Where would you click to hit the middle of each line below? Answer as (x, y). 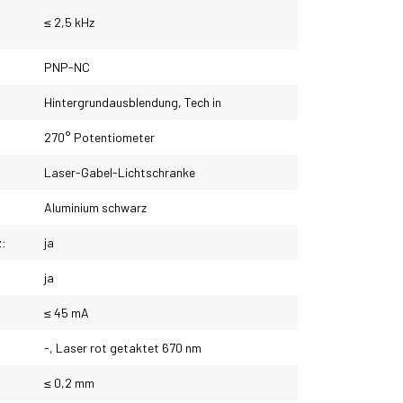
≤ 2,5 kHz (69, 22)
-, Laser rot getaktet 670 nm (123, 348)
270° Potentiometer (99, 137)
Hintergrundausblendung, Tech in (133, 102)
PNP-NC (67, 67)
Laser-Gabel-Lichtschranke (120, 172)
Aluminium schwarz (95, 207)
